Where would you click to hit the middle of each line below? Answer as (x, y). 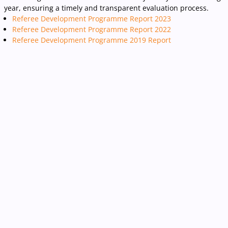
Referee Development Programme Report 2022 (92, 30)
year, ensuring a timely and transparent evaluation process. (106, 8)
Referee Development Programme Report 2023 (92, 19)
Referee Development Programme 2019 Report (92, 40)
